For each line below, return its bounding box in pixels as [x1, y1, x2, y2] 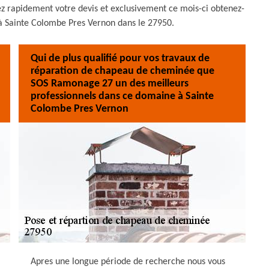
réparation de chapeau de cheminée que [31, 65, 214, 77]
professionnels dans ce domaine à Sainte [31, 90, 214, 102]
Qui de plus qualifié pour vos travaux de [31, 52, 210, 64]
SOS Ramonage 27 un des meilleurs [31, 77, 189, 89]
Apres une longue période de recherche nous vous [31, 257, 225, 267]
